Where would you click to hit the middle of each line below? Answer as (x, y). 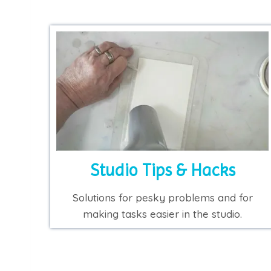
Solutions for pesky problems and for (162, 198)
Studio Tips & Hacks (162, 171)
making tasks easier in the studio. (163, 214)
